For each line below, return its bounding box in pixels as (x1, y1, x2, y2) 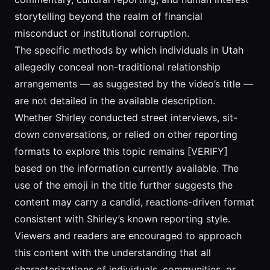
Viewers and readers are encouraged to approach (14, 230, 242, 242)
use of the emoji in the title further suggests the (14, 179, 233, 192)
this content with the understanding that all (14, 246, 211, 259)
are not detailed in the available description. (14, 95, 215, 107)
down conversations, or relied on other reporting (14, 128, 237, 141)
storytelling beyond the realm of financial (14, 10, 202, 23)
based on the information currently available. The (14, 162, 239, 175)
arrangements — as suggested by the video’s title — (14, 78, 253, 90)
